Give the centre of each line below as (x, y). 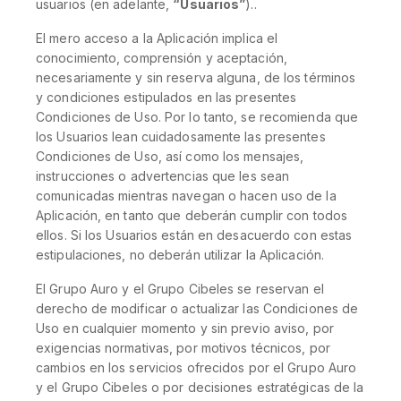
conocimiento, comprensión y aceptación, (162, 58)
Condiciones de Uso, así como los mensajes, (170, 156)
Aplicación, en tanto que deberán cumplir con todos (192, 215)
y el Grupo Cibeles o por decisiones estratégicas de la (200, 387)
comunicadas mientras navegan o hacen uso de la (186, 196)
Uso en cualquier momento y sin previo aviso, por (185, 328)
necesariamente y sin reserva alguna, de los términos (196, 77)
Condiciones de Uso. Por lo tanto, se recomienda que (197, 117)
